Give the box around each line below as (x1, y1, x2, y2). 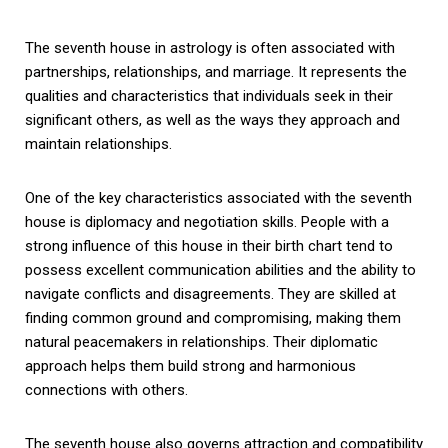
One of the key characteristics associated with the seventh (25, 188, 412, 207)
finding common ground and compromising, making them (25, 308, 401, 327)
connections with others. (25, 380, 188, 399)
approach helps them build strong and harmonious (25, 356, 356, 375)
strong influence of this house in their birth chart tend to (25, 236, 393, 255)
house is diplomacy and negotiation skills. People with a (25, 212, 389, 231)
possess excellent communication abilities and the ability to (25, 260, 416, 279)
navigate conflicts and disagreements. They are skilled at (25, 284, 396, 303)
